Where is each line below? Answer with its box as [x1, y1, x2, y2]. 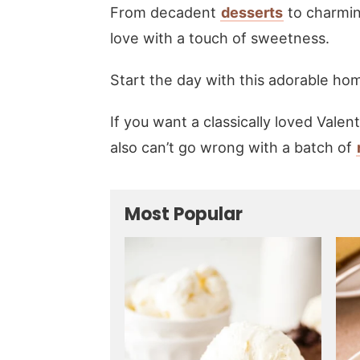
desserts [221, 4, 283, 21]
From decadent [110, 4, 220, 21]
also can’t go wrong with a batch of [110, 139, 356, 156]
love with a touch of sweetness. [110, 30, 329, 47]
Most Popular [125, 202, 243, 227]
